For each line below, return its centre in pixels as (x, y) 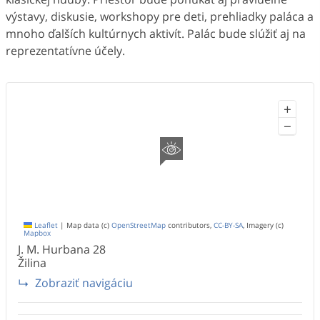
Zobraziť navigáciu (84, 282)
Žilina (32, 263)
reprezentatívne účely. (65, 51)
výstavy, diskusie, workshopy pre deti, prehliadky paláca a (160, 17)
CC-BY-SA (228, 226)
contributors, (190, 226)
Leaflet (45, 226)
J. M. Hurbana (54, 250)
